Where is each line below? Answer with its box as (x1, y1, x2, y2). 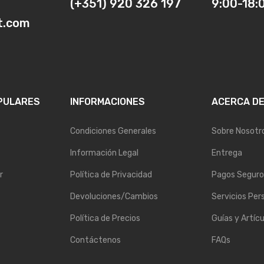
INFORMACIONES (70, 95, 145, 107)
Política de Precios (70, 213, 140, 223)
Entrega (212, 147, 242, 158)
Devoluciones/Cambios (70, 191, 158, 202)
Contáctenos (70, 235, 121, 245)
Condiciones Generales (70, 126, 156, 136)
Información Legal (70, 147, 138, 158)
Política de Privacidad (70, 169, 152, 180)
